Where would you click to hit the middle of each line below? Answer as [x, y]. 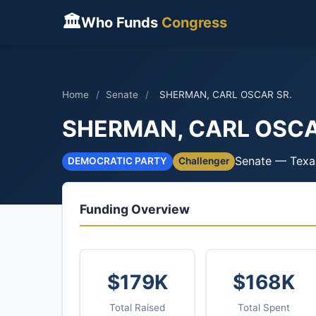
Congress [194, 23]
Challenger [204, 161]
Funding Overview [135, 209]
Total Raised [138, 307]
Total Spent [263, 307]
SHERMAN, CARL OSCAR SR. [225, 95]
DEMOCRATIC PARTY [117, 161]
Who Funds [121, 23]
